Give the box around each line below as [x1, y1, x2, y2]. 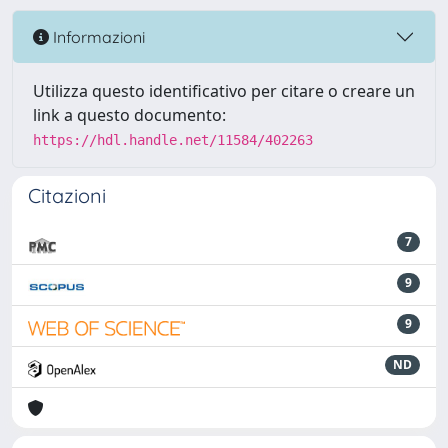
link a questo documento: [33, 104, 226, 126]
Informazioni [49, 26, 145, 47]
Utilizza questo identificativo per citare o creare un [33, 80, 415, 102]
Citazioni [28, 183, 106, 208]
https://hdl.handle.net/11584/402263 [33, 132, 313, 148]
